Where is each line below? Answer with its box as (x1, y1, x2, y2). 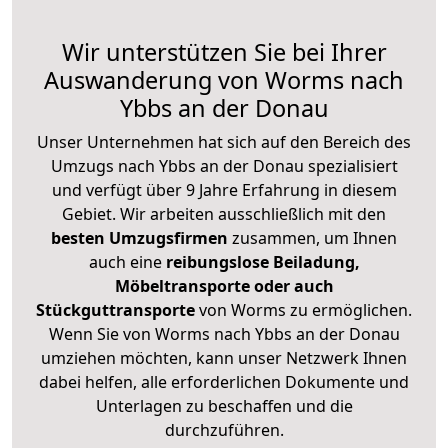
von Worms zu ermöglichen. (199, 299, 412, 322)
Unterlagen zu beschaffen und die (95, 395, 353, 418)
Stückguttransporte (36, 299, 199, 322)
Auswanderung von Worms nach (44, 64, 404, 97)
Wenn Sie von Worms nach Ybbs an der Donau (48, 323, 400, 346)
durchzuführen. (164, 419, 284, 442)
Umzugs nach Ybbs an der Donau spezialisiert (50, 155, 398, 178)
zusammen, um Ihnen (232, 227, 397, 250)
